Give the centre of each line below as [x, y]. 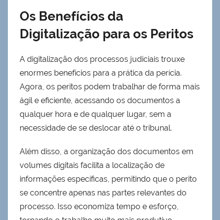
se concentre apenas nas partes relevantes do [103, 192]
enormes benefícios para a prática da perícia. [101, 73]
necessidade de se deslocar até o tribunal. [96, 128]
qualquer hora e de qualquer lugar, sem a [96, 114]
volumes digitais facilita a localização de [92, 165]
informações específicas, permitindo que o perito [108, 179]
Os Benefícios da [71, 16]
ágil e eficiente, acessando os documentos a [100, 100]
